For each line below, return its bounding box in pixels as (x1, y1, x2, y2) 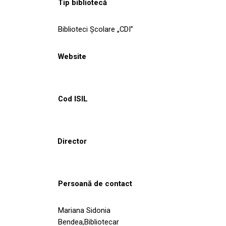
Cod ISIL (58, 94, 88, 103)
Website (58, 51, 86, 61)
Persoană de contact (58, 179, 132, 188)
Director (58, 136, 87, 146)
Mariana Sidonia (58, 205, 110, 215)
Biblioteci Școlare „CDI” (58, 24, 133, 34)
